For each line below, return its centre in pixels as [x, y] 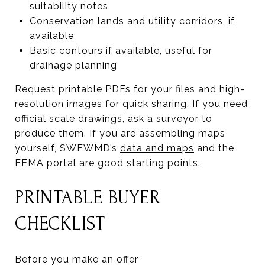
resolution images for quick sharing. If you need [131, 104]
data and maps [157, 148]
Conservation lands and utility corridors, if [132, 21]
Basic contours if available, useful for [121, 50]
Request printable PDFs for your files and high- [130, 89]
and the [214, 148]
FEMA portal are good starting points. [108, 163]
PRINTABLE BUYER [88, 198]
